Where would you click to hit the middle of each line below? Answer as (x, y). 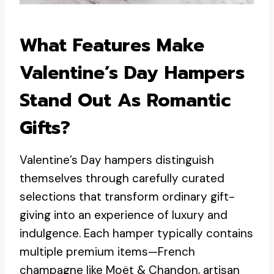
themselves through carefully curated (122, 178)
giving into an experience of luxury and (124, 215)
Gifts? (45, 128)
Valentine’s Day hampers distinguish (117, 160)
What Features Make (112, 45)
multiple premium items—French (107, 252)
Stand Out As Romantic (125, 100)
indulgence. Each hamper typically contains (136, 233)
